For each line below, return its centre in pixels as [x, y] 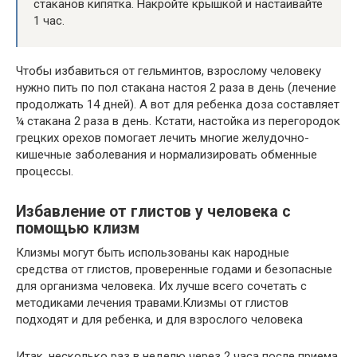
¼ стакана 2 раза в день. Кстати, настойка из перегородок [178, 121]
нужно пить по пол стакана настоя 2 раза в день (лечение [176, 87]
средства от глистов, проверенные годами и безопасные [174, 269]
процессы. [45, 171]
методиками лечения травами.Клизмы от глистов [152, 302]
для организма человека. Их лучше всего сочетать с [161, 286]
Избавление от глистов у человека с [153, 211]
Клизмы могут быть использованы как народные [153, 252]
